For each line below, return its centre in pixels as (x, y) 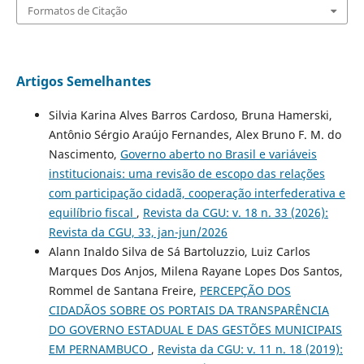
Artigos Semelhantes (83, 81)
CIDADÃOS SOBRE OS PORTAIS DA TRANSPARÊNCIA (188, 310)
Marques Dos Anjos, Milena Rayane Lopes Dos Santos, (195, 271)
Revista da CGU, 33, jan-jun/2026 (138, 232)
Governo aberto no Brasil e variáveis (218, 154)
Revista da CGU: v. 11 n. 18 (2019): (250, 349)
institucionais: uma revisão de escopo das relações (186, 173)
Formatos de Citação (77, 10)
